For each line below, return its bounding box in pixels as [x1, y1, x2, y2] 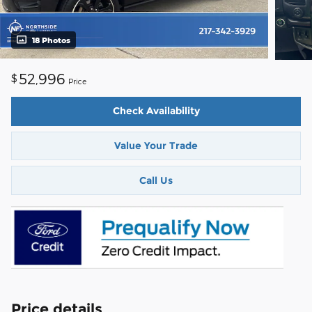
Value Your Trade [114, 139, 198, 153]
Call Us [139, 173, 173, 187]
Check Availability [112, 104, 200, 118]
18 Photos [32, 36, 70, 45]
